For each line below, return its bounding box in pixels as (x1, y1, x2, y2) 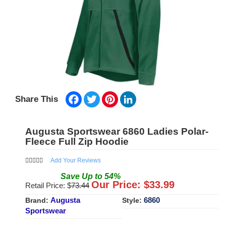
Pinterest (118, 91, 146, 99)
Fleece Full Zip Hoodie (25, 136, 129, 147)
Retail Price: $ (25, 181, 71, 190)
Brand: (25, 196, 50, 204)
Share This (15, 94, 58, 104)
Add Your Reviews (50, 156, 101, 164)
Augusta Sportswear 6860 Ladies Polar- (25, 126, 208, 137)
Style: (122, 196, 144, 204)
